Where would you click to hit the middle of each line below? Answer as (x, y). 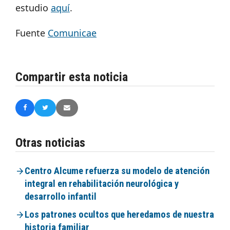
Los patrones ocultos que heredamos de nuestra (120, 214)
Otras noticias (50, 142)
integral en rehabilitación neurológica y (102, 184)
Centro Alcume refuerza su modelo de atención (117, 171)
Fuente (32, 33)
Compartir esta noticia (72, 77)
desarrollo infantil (61, 196)
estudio (33, 8)
